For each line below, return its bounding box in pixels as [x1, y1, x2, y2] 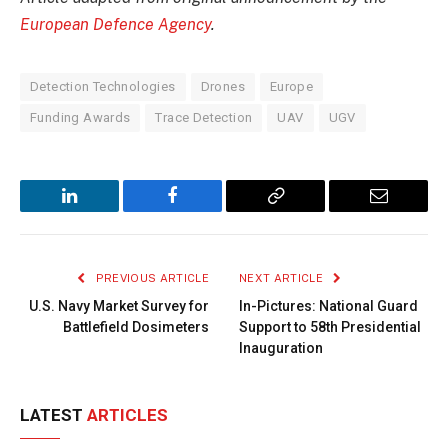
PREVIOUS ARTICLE [92, 272, 209, 285]
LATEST [20, 405, 87, 426]
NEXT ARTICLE [239, 272, 327, 285]
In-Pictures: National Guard [239, 298, 418, 315]
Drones [200, 79, 245, 95]
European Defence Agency [20, 15, 211, 35]
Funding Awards [30, 110, 131, 126]
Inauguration [239, 340, 323, 357]
